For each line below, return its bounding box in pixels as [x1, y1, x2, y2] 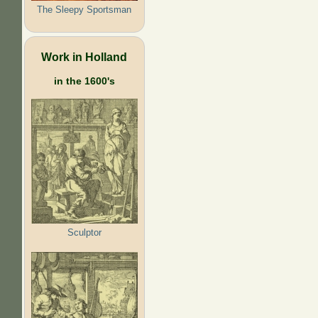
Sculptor [67, 226, 102, 238]
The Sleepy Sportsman [37, 4, 132, 15]
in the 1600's [53, 75, 115, 87]
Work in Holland [41, 50, 128, 63]
